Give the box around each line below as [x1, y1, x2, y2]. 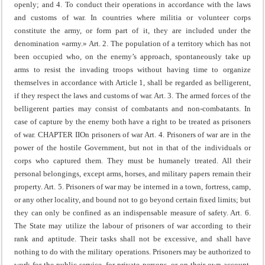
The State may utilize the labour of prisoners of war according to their [14, 221, 251, 230]
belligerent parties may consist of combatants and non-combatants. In [14, 104, 251, 113]
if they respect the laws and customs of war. [14, 91, 154, 100]
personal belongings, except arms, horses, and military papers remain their [14, 169, 251, 178]
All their [218, 156, 251, 165]
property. [14, 182, 44, 191]
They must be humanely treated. [102, 156, 219, 165]
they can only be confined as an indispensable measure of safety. [14, 208, 231, 217]
